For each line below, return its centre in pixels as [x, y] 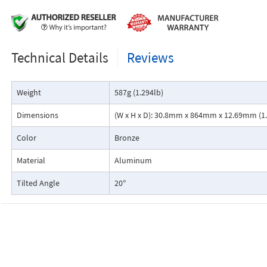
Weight [29, 92]
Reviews [150, 58]
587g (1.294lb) [139, 92]
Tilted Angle [38, 183]
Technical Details [60, 58]
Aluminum [133, 160]
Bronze [127, 138]
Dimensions [37, 115]
